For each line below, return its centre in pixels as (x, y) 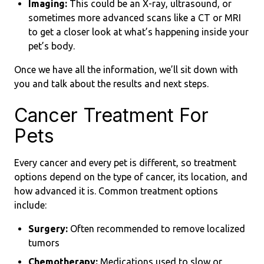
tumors (44, 243)
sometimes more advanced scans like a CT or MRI (135, 18)
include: (30, 205)
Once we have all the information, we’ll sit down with (126, 70)
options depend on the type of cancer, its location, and (131, 177)
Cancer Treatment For (111, 115)
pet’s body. (52, 46)
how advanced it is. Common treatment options (116, 191)
